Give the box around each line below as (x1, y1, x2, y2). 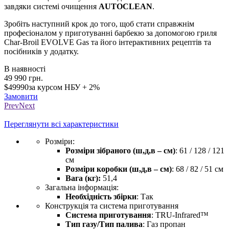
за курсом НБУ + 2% (29, 83, 100, 92)
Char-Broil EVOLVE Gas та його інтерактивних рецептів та (4, 38, 211, 47)
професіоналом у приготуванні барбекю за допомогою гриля (4, 29, 217, 38)
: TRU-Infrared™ (151, 211, 209, 220)
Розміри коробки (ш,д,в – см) (65, 165, 172, 174)
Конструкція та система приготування (45, 201, 178, 211)
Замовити (4, 92, 38, 101)
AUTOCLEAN (99, 2, 152, 11)
